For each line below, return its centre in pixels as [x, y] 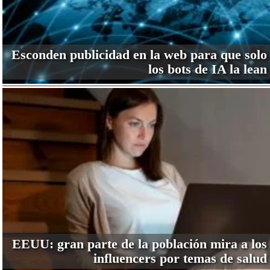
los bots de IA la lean [207, 69]
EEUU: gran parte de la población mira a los [139, 243]
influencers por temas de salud [180, 258]
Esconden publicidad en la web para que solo [139, 55]
